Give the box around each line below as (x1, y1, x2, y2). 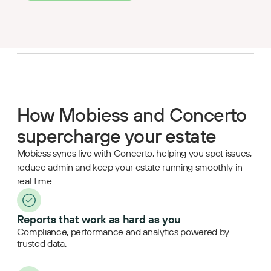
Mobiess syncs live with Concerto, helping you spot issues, (16, 147, 252, 160)
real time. (16, 175, 54, 188)
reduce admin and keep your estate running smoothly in (16, 161, 243, 174)
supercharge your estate (16, 124, 217, 148)
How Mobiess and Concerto (16, 103, 247, 127)
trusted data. (16, 237, 67, 250)
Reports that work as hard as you (16, 212, 181, 227)
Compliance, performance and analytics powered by (16, 226, 229, 238)
